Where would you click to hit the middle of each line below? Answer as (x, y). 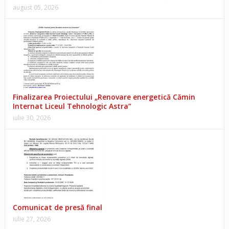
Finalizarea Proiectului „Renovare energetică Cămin (104, 97)
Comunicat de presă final (57, 207)
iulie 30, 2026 (31, 118)
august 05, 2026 (35, 7)
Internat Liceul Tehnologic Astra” (72, 106)
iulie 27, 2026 (31, 219)
